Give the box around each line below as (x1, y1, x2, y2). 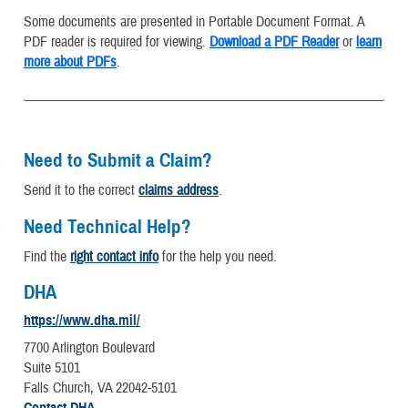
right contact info (70, 247, 158, 266)
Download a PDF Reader (209, 32, 339, 51)
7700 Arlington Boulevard (24, 338, 155, 357)
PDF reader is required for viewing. (24, 32, 209, 51)
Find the (24, 247, 70, 266)
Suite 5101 (24, 358, 80, 377)
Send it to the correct (24, 180, 138, 199)
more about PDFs (24, 52, 117, 71)
